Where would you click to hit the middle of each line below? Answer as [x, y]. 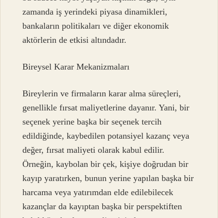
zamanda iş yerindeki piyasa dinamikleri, [95, 11]
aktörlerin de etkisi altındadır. [75, 40]
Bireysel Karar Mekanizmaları [76, 66]
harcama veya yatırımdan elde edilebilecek [98, 192]
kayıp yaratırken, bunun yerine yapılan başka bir [108, 178]
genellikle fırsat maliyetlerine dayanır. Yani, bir [106, 108]
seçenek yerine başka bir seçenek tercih [92, 122]
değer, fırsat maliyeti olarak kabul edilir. [94, 150]
